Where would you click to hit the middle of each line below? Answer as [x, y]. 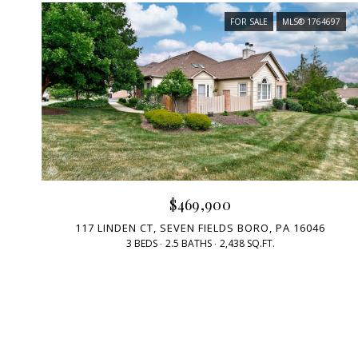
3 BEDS [141, 244]
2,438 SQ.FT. [247, 244]
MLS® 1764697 [312, 21]
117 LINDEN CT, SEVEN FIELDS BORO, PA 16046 [201, 228]
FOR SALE [249, 21]
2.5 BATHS [188, 244]
